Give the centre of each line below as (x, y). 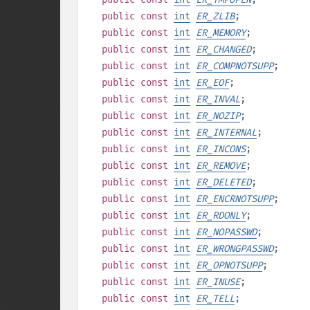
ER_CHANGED (224, 49)
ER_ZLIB (215, 16)
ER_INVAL (218, 99)
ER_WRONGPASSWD (235, 249)
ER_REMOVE (221, 166)
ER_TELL (215, 299)
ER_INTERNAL (226, 133)
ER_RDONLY (221, 216)
